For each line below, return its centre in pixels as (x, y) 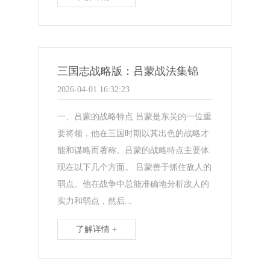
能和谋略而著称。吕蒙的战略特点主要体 (133, 150)
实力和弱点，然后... (95, 201)
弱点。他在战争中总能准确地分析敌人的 (133, 184)
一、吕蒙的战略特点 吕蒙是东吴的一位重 (135, 116)
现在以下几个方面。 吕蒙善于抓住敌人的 (135, 167)
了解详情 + (97, 229)
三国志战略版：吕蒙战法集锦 (128, 71)
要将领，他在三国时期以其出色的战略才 (133, 133)
